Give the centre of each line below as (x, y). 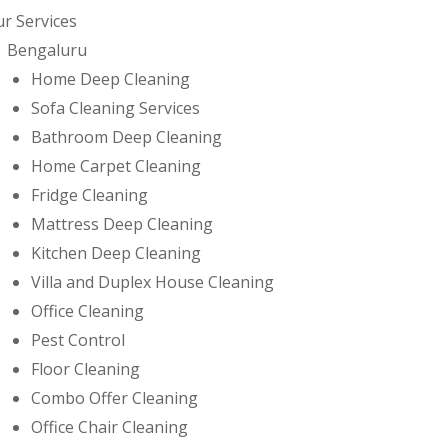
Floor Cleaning (85, 369)
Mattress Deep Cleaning (122, 224)
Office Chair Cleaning (109, 427)
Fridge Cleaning (89, 195)
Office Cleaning (87, 311)
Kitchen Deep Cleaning (116, 253)
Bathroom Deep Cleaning (126, 137)
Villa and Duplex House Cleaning (152, 282)
